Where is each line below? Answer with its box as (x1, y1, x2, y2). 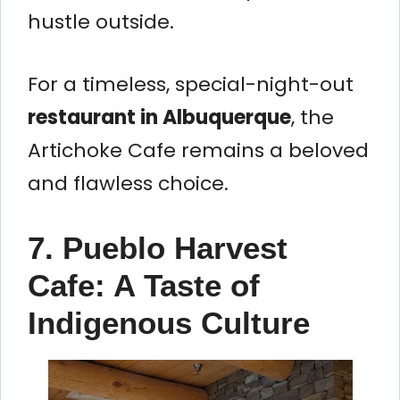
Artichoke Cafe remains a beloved (28, 136, 369, 164)
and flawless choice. (28, 169, 229, 197)
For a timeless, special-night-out (28, 70, 354, 98)
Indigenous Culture (28, 304, 310, 340)
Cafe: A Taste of (28, 267, 260, 303)
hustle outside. (28, 7, 174, 36)
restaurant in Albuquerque (28, 103, 291, 131)
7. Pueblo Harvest (28, 229, 287, 265)
